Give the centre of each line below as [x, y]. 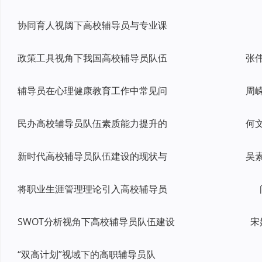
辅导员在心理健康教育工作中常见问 [92, 91]
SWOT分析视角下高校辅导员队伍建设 [96, 222]
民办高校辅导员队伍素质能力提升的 [92, 123]
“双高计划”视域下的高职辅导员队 [87, 254]
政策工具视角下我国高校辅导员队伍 [92, 58]
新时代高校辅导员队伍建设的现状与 [92, 156]
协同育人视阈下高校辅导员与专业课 [92, 25]
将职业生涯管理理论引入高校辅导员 [92, 189]
